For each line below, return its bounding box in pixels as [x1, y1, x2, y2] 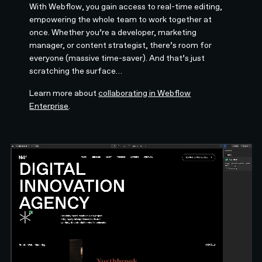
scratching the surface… [29, 65, 123, 75]
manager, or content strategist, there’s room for [29, 40, 212, 50]
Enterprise [29, 101, 69, 111]
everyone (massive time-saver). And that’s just [29, 53, 205, 63]
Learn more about [29, 88, 99, 98]
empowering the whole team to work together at [29, 14, 212, 24]
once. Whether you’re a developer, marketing [29, 27, 197, 37]
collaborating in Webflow [98, 88, 191, 98]
